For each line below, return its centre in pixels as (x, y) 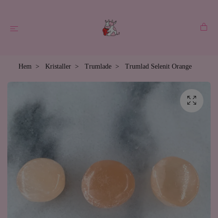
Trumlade (98, 66)
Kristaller (58, 66)
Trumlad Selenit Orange (157, 66)
